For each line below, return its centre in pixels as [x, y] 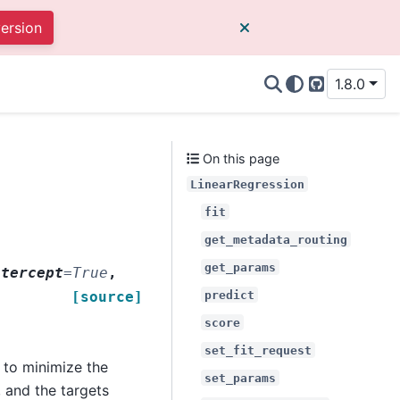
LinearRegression [247, 183]
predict [229, 294]
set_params [240, 377]
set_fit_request [258, 350]
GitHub [339, 94]
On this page [240, 158]
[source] [107, 296]
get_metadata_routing [276, 239]
